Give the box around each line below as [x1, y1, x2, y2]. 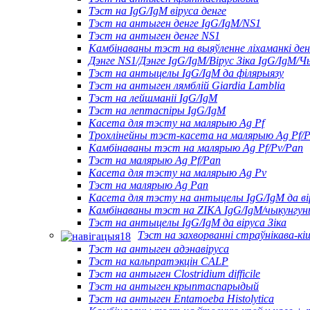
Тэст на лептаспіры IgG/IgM [89, 104, 226, 117]
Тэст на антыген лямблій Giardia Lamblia [89, 80, 285, 92]
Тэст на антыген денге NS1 [89, 30, 220, 42]
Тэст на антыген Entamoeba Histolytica [89, 292, 274, 304]
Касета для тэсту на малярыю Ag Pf [89, 117, 264, 129]
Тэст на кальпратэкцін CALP [89, 255, 228, 267]
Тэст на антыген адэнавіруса [89, 242, 229, 255]
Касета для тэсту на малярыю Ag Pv [89, 167, 266, 179]
